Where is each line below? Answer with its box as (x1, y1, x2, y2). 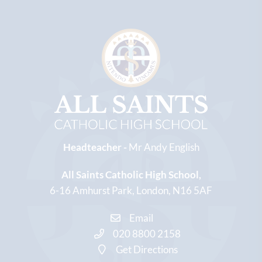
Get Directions (114, 243, 178, 256)
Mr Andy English (128, 141, 199, 153)
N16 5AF (173, 184, 212, 196)
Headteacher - (63, 141, 129, 153)
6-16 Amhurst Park (50, 184, 132, 196)
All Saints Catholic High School (61, 168, 199, 181)
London (136, 184, 168, 196)
